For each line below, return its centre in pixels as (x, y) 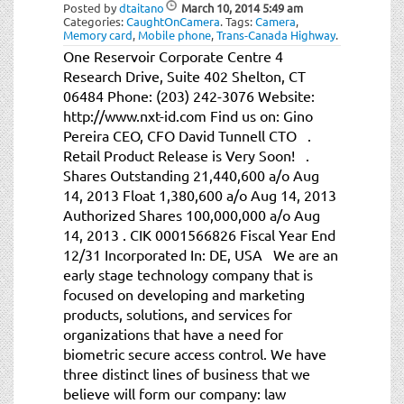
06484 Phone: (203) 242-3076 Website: (189, 95)
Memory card (98, 34)
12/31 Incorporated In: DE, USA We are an (201, 254)
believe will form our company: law (174, 393)
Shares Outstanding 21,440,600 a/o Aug (191, 174)
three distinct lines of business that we (187, 373)
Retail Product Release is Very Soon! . (186, 155)
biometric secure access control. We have (195, 353)
